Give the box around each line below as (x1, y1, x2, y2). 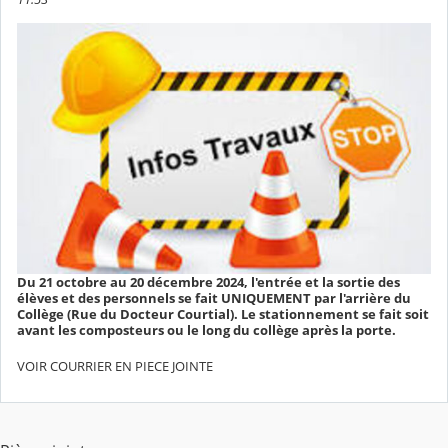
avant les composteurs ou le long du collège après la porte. (17, 321, 396, 340)
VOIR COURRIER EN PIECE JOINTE (17, 356, 213, 375)
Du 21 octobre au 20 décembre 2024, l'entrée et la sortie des (17, 273, 400, 292)
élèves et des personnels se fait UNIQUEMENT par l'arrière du (17, 289, 411, 308)
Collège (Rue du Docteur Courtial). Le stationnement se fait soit (17, 305, 429, 324)
